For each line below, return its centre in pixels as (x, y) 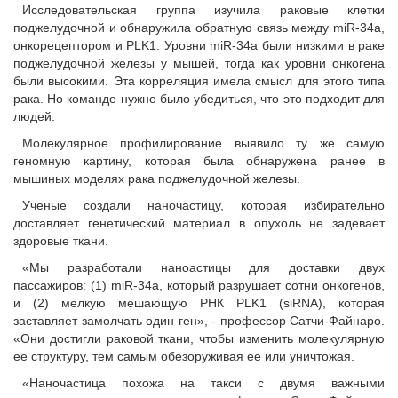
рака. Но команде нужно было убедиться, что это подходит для (199, 99)
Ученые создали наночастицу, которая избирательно (203, 206)
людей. (34, 117)
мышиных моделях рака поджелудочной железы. (157, 179)
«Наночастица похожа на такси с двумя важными (203, 383)
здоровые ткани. (61, 241)
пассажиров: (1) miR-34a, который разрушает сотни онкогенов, (199, 286)
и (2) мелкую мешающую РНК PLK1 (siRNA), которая (199, 303)
